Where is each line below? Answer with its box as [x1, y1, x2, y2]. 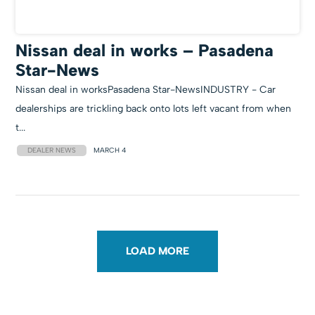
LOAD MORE [126, 245, 189, 257]
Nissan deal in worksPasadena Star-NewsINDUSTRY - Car [15, 84, 276, 96]
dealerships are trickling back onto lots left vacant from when [15, 103, 292, 115]
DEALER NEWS [27, 145, 77, 155]
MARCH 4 [94, 146, 127, 155]
